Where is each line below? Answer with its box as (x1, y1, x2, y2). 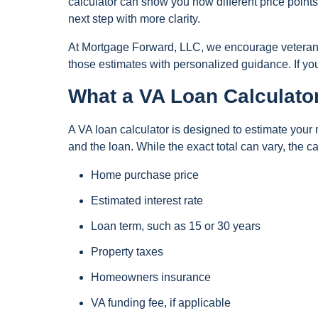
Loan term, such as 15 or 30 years (91, 220, 261, 233)
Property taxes (91, 246, 163, 258)
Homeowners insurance (91, 271, 211, 284)
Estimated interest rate (91, 194, 203, 207)
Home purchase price (91, 169, 199, 182)
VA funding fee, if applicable (91, 297, 231, 309)
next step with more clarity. (68, 12, 200, 25)
